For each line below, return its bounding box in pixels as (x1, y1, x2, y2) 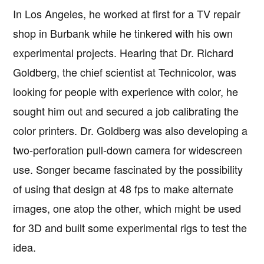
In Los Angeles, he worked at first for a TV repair (13, 6, 241, 22)
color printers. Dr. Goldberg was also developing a (13, 123, 248, 138)
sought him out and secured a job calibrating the (13, 103, 239, 119)
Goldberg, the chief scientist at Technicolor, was (13, 64, 237, 80)
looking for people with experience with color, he (13, 84, 239, 100)
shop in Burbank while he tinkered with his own (13, 25, 233, 41)
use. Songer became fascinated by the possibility (13, 161, 243, 177)
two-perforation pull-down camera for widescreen (13, 142, 243, 158)
